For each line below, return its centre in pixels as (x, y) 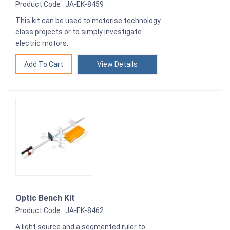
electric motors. (42, 43)
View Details (117, 64)
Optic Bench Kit (45, 198)
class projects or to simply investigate (79, 32)
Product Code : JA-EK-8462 (60, 211)
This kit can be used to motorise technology (88, 21)
